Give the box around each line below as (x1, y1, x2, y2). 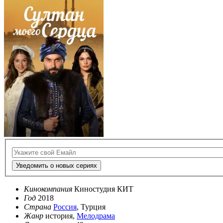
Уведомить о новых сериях (16, 162, 97, 170)
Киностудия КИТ (74, 185, 133, 194)
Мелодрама (77, 212, 115, 221)
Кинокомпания (24, 185, 72, 194)
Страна (24, 203, 51, 212)
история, (45, 212, 77, 221)
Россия (53, 203, 77, 212)
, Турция (77, 203, 106, 212)
